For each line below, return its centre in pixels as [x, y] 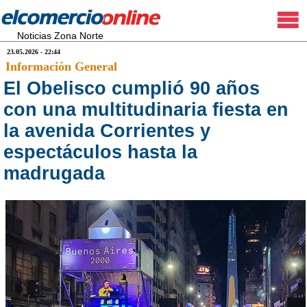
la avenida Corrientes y [107, 131]
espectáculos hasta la [100, 152]
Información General [61, 66]
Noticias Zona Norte [60, 36]
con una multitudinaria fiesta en [146, 110]
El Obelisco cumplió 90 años [132, 88]
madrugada [54, 173]
